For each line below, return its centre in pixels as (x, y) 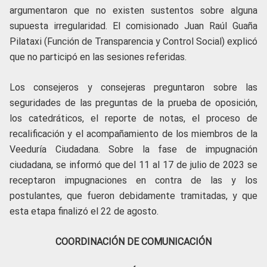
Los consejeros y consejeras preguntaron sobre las (133, 88)
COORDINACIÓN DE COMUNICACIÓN (133, 242)
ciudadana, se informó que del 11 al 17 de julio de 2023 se (133, 165)
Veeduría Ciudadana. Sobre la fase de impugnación (133, 150)
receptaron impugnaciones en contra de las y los (133, 181)
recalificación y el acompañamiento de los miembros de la (133, 134)
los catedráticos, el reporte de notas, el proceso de (133, 119)
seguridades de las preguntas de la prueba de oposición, (133, 103)
